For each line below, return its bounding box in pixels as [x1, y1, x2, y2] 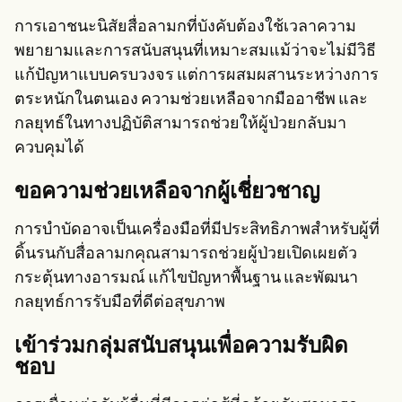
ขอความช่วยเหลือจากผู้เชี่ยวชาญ [14, 181, 319, 204]
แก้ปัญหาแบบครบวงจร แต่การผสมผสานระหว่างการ [14, 66, 379, 84]
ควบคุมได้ [14, 139, 84, 157]
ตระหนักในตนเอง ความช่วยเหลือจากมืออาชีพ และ [14, 91, 368, 109]
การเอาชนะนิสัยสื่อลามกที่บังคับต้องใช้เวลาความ [14, 18, 356, 36]
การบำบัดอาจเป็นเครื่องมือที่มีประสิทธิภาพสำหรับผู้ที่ [14, 221, 380, 239]
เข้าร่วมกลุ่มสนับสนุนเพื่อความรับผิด [14, 336, 348, 358]
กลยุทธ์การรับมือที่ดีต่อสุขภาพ [14, 293, 225, 311]
